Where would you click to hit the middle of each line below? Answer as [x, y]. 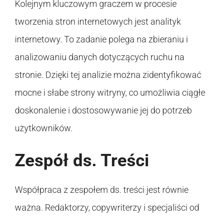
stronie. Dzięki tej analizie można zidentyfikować [108, 74]
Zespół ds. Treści [82, 160]
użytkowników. [44, 128]
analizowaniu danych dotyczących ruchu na [100, 57]
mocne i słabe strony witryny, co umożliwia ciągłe [110, 92]
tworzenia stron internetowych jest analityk [98, 21]
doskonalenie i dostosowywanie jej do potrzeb [103, 110]
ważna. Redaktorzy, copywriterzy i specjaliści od [107, 207]
